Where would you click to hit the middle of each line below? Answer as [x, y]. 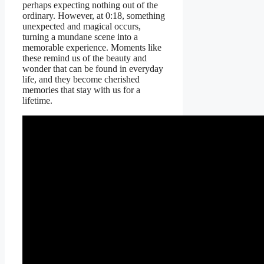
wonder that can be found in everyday [93, 69]
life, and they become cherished [81, 80]
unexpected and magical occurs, [82, 27]
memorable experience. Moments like [92, 48]
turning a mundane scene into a [80, 37]
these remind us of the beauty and [85, 58]
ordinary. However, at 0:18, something [94, 16]
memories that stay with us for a [81, 90]
